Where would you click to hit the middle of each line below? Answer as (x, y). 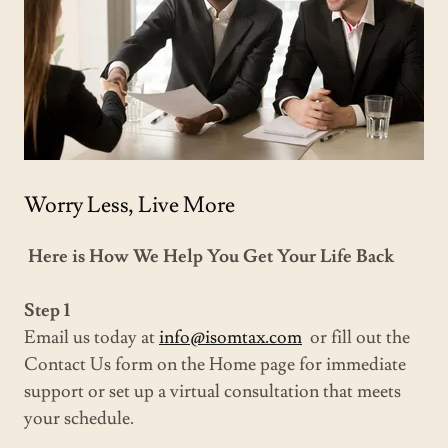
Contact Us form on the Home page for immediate (215, 364)
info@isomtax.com (230, 337)
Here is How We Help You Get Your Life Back (211, 256)
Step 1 (47, 310)
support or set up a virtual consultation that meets (212, 391)
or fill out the (356, 337)
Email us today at (91, 337)
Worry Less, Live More (129, 205)
